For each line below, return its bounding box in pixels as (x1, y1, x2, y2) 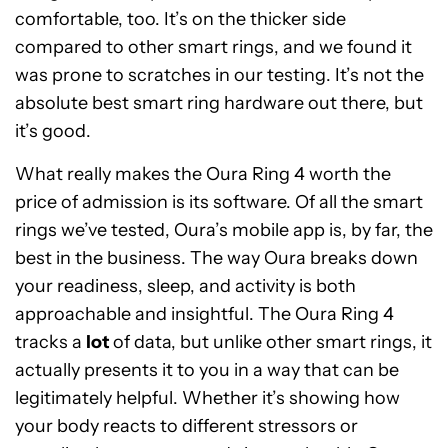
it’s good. (15, 120, 91, 142)
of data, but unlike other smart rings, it (113, 331, 432, 353)
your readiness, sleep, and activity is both (15, 275, 356, 297)
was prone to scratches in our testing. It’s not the (15, 64, 424, 86)
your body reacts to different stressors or (15, 415, 358, 437)
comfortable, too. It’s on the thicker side (15, 8, 346, 30)
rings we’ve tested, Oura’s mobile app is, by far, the (15, 219, 433, 241)
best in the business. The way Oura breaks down (15, 247, 418, 269)
